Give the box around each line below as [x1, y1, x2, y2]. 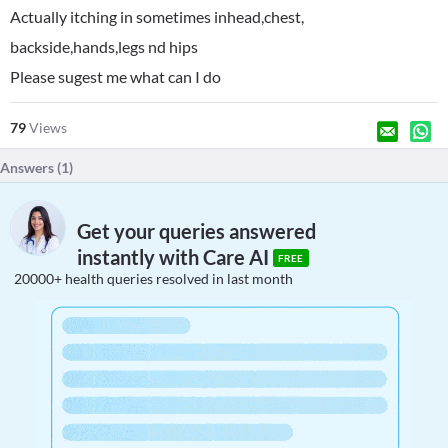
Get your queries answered [77, 219, 316, 244]
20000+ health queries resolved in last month [14, 270, 293, 287]
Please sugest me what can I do [10, 67, 221, 86]
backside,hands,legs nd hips [10, 37, 198, 56]
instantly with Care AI [77, 245, 273, 270]
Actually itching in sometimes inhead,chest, [10, 7, 304, 26]
